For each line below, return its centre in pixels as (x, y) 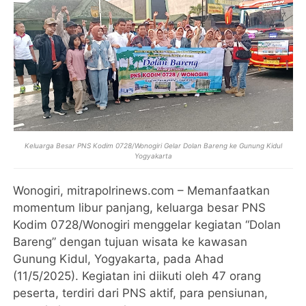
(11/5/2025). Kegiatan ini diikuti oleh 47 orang (137, 276)
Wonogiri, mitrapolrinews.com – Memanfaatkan (142, 191)
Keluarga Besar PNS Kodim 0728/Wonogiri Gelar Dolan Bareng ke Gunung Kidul (153, 145)
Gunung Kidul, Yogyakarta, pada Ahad (119, 259)
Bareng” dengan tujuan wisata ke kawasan (130, 242)
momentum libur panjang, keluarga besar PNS (140, 208)
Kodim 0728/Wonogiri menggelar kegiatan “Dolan (147, 225)
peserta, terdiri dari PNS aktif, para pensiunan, (141, 293)
